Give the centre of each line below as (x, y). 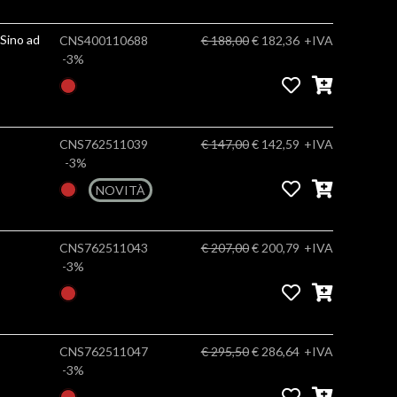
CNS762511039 (103, 144)
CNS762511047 (103, 351)
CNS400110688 (103, 40)
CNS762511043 (103, 248)
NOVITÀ (120, 190)
